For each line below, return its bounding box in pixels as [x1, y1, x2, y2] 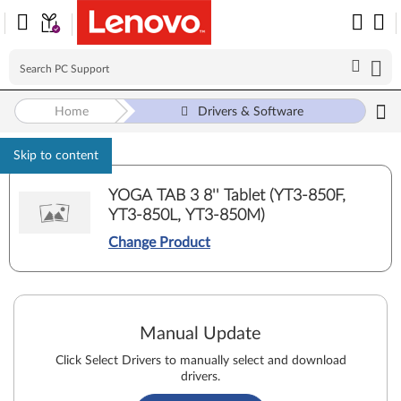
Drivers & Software [198, 106, 304, 118]
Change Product [108, 235, 210, 250]
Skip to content [13, 149, 98, 162]
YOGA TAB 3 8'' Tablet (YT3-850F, [108, 187, 346, 204]
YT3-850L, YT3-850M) [108, 207, 265, 224]
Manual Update [140, 325, 261, 343]
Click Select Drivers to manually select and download [55, 354, 346, 367]
